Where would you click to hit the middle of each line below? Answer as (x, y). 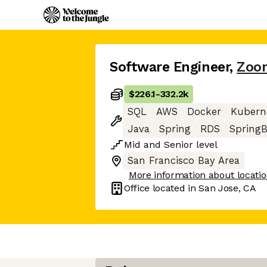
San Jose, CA (227, 188)
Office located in (162, 188)
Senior (178, 145)
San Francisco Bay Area (184, 161)
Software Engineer (170, 67)
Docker (204, 112)
